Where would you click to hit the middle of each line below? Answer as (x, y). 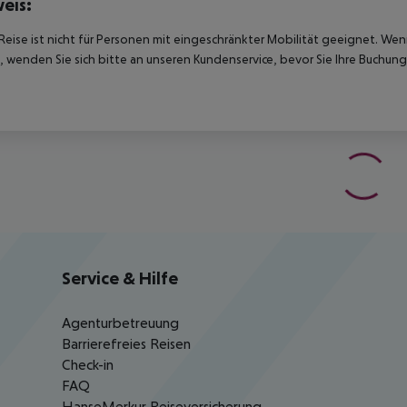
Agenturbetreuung (120, 323)
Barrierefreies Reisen (126, 344)
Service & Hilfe (120, 278)
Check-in (88, 365)
